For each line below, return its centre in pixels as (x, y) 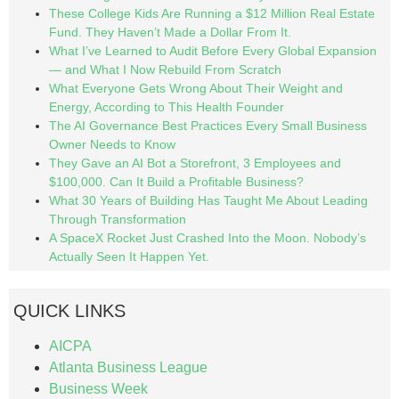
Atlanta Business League (128, 367)
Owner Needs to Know (112, 144)
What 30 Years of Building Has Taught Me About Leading (208, 200)
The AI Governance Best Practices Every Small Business (208, 126)
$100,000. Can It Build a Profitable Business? (176, 182)
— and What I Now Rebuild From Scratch (165, 69)
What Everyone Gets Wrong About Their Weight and (196, 88)
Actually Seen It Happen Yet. (129, 256)
